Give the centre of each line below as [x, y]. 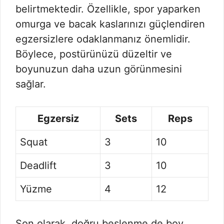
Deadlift [38, 165]
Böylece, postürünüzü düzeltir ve [94, 54]
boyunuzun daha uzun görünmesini [99, 69]
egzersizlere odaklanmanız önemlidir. [103, 39]
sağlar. [31, 84]
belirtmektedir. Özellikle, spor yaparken [108, 9]
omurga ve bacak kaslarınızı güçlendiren [110, 24]
